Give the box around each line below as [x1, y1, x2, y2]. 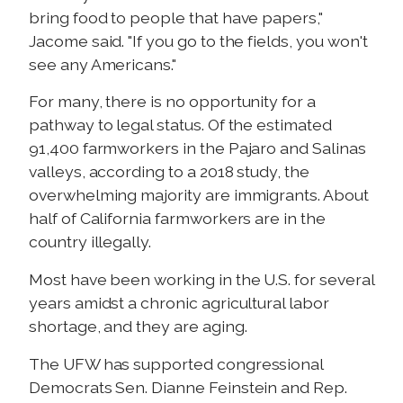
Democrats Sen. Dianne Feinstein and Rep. [29, 378, 347, 398]
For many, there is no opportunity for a [29, 92, 316, 112]
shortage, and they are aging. [29, 317, 247, 336]
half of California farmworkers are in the [29, 209, 326, 228]
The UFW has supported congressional [29, 354, 324, 374]
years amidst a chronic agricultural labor [29, 293, 329, 313]
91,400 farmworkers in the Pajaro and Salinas [29, 139, 366, 158]
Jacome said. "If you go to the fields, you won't [29, 31, 368, 50]
